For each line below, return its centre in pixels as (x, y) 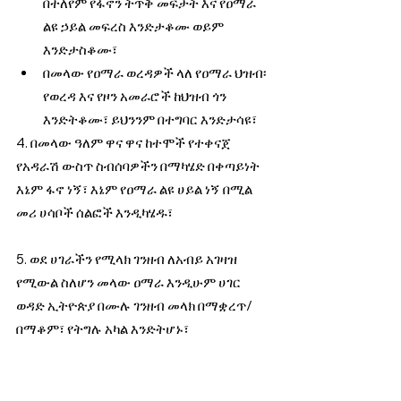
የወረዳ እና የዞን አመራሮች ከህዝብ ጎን (136, 96)
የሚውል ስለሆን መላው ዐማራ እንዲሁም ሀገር (130, 282)
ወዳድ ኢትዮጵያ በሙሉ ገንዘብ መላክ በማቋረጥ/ (136, 305)
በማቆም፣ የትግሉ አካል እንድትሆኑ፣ (102, 328)
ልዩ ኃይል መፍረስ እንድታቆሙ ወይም (135, 26)
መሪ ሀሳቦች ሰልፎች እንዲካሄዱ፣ (94, 212)
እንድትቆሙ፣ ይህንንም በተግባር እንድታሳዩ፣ (150, 119)
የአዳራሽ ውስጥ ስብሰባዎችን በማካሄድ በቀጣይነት (139, 166)
